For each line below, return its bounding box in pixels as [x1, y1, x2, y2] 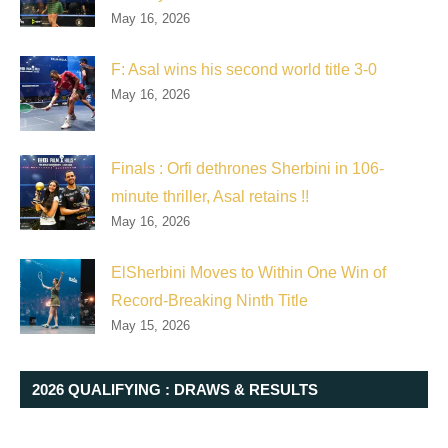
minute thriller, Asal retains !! [111, 187, 309, 205]
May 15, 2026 [111, 317, 190, 333]
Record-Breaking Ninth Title [111, 291, 308, 309]
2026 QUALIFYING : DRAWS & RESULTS [32, 380, 318, 398]
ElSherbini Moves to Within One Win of [111, 263, 386, 281]
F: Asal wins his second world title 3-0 [111, 60, 377, 78]
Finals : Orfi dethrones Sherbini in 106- [111, 159, 384, 177]
